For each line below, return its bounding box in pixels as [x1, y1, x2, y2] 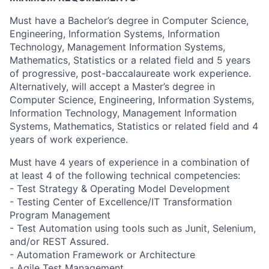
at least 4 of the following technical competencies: [10, 169, 240, 181]
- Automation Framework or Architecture [10, 249, 195, 261]
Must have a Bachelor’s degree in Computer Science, [10, 14, 249, 26]
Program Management [10, 209, 110, 221]
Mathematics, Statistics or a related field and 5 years [10, 54, 250, 66]
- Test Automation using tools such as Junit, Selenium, [10, 222, 256, 234]
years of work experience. [10, 133, 128, 145]
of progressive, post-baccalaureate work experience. [10, 67, 251, 79]
